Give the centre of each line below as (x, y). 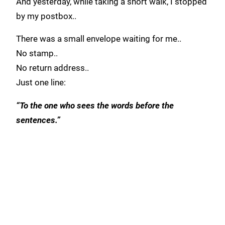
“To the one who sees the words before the (95, 106)
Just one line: (41, 83)
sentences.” (38, 120)
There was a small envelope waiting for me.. (99, 39)
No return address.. (52, 68)
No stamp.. (37, 54)
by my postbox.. (46, 16)
